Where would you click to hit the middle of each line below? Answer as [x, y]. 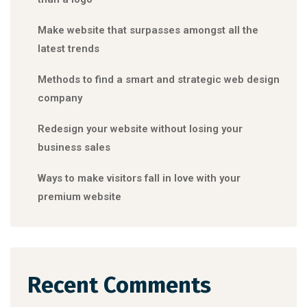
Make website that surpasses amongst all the [148, 30]
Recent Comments [119, 285]
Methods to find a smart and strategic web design [159, 80]
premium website [79, 197]
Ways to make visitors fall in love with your [139, 179]
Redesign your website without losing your [140, 129]
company [60, 98]
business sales [74, 148]
